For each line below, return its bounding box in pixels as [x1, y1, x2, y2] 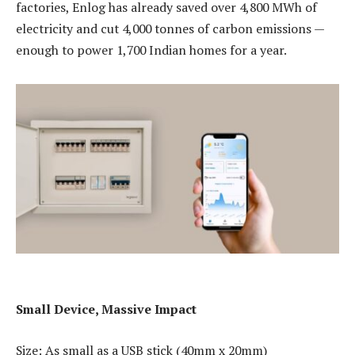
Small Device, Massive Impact [16, 300, 197, 319]
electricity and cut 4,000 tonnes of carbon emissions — [16, 19, 324, 37]
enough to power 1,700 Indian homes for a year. [16, 40, 287, 59]
